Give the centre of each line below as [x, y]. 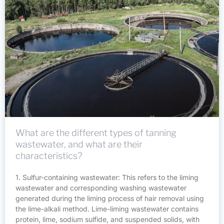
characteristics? [49, 156]
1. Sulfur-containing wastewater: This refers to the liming [107, 177]
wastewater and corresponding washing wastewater [101, 188]
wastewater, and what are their [79, 144]
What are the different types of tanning [96, 133]
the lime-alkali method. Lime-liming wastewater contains [107, 209]
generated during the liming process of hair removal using [110, 198]
